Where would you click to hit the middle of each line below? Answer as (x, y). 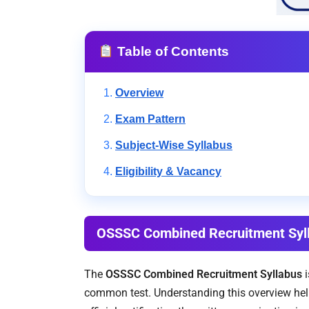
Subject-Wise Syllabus (174, 146)
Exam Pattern (150, 119)
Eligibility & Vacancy (168, 172)
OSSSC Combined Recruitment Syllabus (204, 274)
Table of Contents (171, 52)
